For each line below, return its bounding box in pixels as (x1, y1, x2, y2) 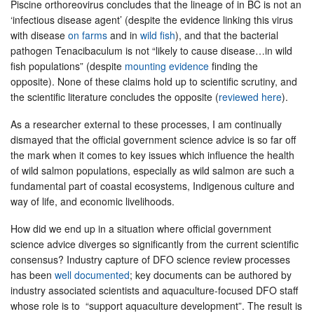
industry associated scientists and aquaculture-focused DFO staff (11, 283, 298, 298)
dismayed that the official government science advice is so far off (11, 132, 296, 147)
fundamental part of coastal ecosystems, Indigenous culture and (11, 179, 294, 193)
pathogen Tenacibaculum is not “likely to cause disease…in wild (11, 43, 292, 58)
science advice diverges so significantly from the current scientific (11, 237, 299, 252)
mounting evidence (125, 59, 209, 74)
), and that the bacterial (175, 28, 278, 43)
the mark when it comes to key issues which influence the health (11, 148, 294, 163)
